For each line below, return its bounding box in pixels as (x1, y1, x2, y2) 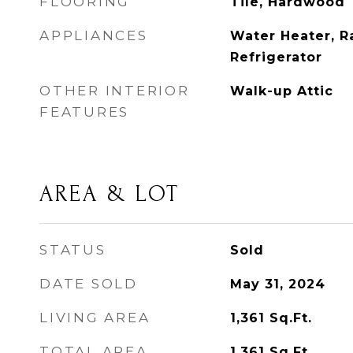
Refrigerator (229, 50, 322, 65)
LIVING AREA (39, 310, 150, 325)
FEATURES (39, 104, 129, 120)
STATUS (39, 242, 106, 258)
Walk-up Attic (229, 84, 333, 98)
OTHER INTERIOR (39, 83, 190, 98)
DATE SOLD (39, 276, 138, 292)
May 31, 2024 (229, 277, 325, 292)
